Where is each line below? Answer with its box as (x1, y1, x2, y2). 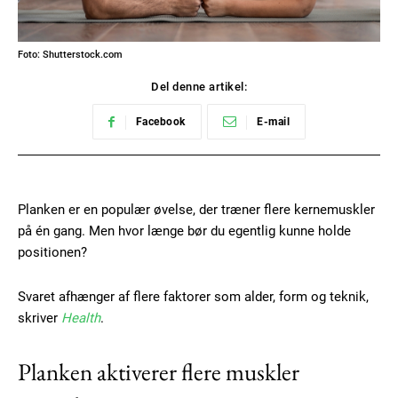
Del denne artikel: (151, 80, 247, 94)
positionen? (18, 244, 87, 261)
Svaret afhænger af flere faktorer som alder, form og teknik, (18, 289, 369, 306)
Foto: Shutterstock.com (18, 49, 123, 61)
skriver (18, 310, 61, 327)
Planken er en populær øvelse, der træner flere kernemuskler (18, 202, 375, 219)
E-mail (257, 115, 290, 129)
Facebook (135, 115, 186, 129)
